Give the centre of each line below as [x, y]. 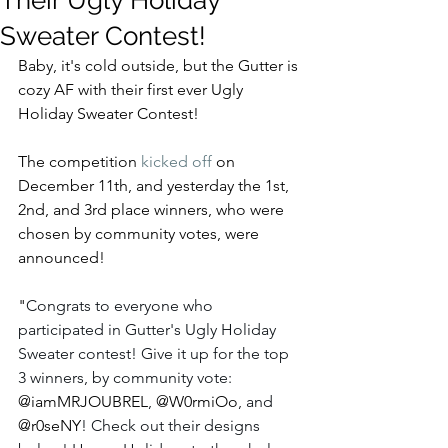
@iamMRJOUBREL [83, 401]
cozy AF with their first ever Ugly [132, 89]
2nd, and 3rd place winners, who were [153, 209]
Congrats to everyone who [121, 305]
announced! [65, 257]
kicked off [176, 161]
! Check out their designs [172, 425]
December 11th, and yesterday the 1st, [155, 185]
